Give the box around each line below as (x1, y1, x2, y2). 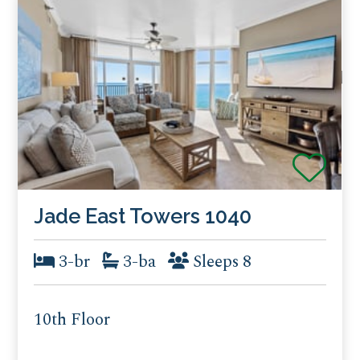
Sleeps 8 (189, 249, 252, 276)
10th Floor (34, 307, 111, 333)
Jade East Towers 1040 (34, 203, 252, 228)
